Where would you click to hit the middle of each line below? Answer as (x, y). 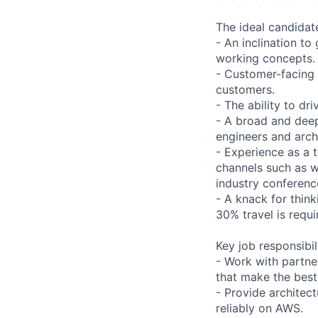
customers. (245, 89)
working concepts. (265, 58)
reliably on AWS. (259, 308)
